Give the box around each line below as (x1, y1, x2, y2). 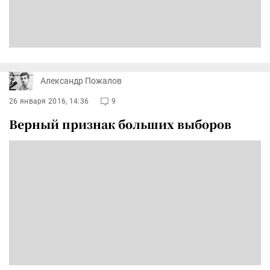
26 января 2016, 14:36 (9, 96, 89, 105)
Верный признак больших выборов (9, 115, 231, 132)
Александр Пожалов (40, 76, 122, 86)
